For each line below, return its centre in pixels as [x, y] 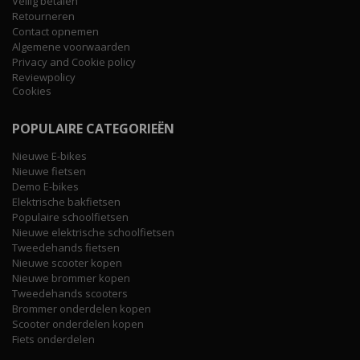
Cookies [32, 90]
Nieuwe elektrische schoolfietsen [93, 232]
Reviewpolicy [44, 77]
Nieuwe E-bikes [49, 155]
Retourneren [43, 16]
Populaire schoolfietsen [70, 217]
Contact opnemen [55, 31]
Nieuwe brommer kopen [71, 278]
